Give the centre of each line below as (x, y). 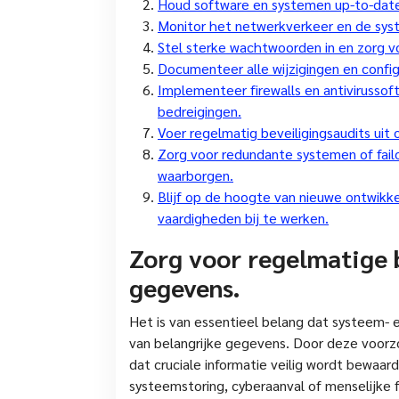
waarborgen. (195, 175)
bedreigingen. (199, 111)
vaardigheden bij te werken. (243, 218)
